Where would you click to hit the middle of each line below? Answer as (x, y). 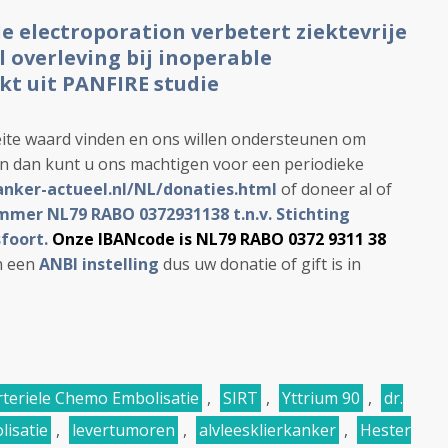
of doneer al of (334, 189)
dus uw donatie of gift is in (260, 264)
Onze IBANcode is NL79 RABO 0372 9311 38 (219, 239)
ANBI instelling (99, 264)
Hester (385, 430)
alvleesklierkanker (267, 430)
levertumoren (123, 430)
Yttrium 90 (321, 398)
